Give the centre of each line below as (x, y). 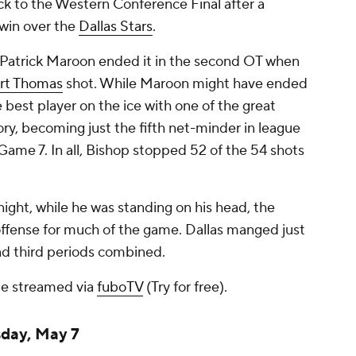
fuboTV (120, 287)
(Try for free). (185, 287)
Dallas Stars (116, 27)
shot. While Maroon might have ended (185, 84)
